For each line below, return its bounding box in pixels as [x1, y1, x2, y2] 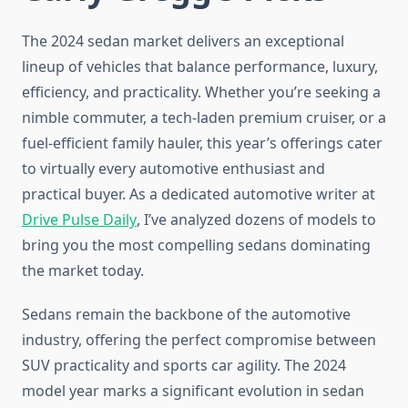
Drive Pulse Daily [22, 209, 137, 230]
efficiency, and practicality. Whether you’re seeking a [22, 82, 381, 103]
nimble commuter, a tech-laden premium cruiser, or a [22, 107, 386, 128]
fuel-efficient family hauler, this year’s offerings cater [22, 133, 382, 154]
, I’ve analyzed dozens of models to [137, 209, 376, 230]
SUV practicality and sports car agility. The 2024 [22, 355, 346, 376]
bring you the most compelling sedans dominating [22, 235, 371, 256]
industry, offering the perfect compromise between [22, 330, 376, 351]
